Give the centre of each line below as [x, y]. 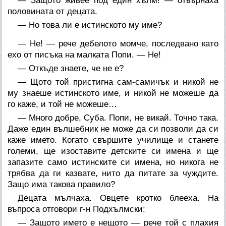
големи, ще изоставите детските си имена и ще [113, 151]
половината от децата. [53, 11]
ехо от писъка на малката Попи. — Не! [84, 54]
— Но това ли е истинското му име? [90, 25]
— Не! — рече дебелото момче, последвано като [118, 43]
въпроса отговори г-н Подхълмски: [77, 209]
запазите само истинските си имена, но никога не [113, 162]
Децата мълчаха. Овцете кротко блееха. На [118, 198]
